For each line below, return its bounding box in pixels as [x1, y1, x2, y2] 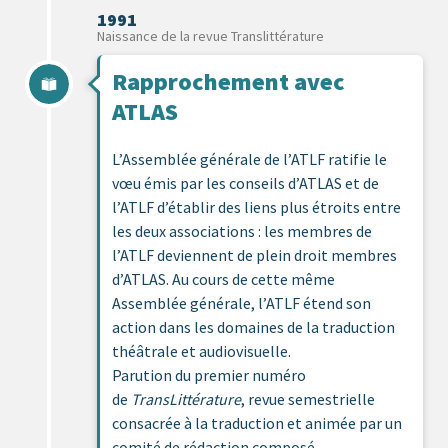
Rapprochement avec [112, 65, 345, 97]
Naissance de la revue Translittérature [97, 26, 324, 45]
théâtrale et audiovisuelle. [112, 340, 291, 361]
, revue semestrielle [241, 388, 375, 409]
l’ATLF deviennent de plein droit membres [112, 244, 397, 265]
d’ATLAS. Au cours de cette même [112, 268, 335, 289]
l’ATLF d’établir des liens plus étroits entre [112, 196, 401, 217]
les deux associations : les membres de [112, 220, 372, 241]
